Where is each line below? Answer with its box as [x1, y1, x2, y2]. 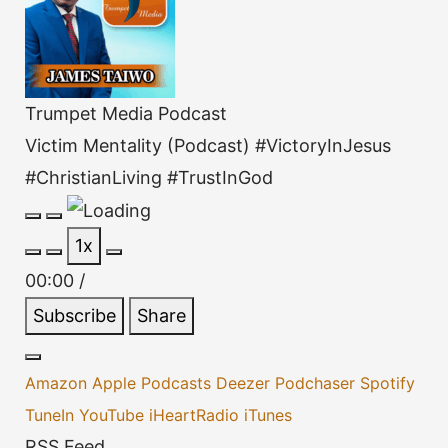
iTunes [244, 404, 292, 425]
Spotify [360, 372, 415, 393]
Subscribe [33, 304, 116, 326]
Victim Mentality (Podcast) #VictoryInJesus [25, 134, 391, 156]
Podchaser [275, 372, 360, 393]
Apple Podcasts [92, 372, 216, 393]
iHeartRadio [149, 404, 244, 425]
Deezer [216, 372, 275, 393]
